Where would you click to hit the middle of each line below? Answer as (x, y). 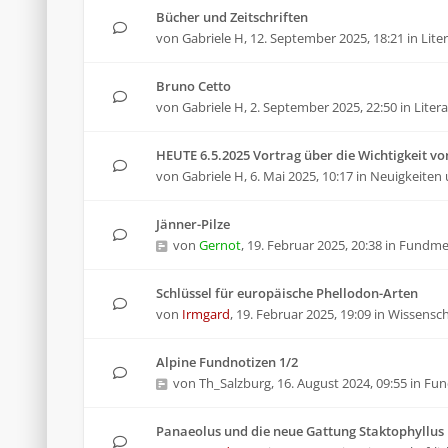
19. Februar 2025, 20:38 (314, 245)
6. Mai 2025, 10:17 (301, 176)
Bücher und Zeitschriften (232, 17)
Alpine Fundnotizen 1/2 (227, 362)
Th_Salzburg (235, 383)
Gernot (220, 245)
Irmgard (206, 314)
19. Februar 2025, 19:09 (303, 314)
